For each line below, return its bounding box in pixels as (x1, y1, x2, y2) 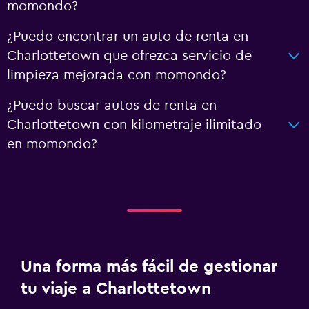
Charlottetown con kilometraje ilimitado (7, 118, 261, 132)
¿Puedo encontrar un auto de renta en (7, 30, 248, 43)
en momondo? (7, 137, 97, 151)
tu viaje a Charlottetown (21, 281, 211, 297)
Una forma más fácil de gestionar (21, 259, 277, 275)
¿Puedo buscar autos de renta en (7, 99, 217, 112)
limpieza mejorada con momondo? (7, 68, 226, 82)
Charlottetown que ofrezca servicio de (7, 49, 252, 63)
